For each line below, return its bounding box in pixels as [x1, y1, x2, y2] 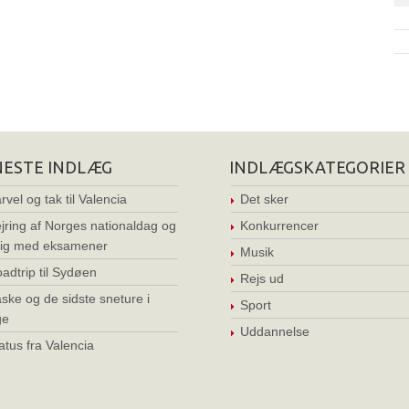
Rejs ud [240, 271, 284, 286]
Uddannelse [240, 324, 309, 339]
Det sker [240, 192, 288, 206]
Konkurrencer [240, 218, 319, 233]
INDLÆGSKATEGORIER [229, 158, 405, 176]
